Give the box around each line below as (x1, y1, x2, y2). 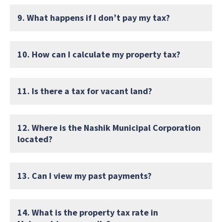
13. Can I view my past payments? (17, 169, 152, 181)
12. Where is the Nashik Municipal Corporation (17, 121, 201, 133)
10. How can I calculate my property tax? (17, 48, 180, 60)
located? (17, 133, 53, 145)
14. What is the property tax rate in (17, 206, 158, 218)
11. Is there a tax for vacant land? (17, 85, 152, 97)
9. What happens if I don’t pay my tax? (17, 11, 170, 23)
